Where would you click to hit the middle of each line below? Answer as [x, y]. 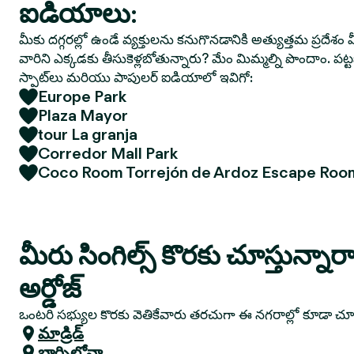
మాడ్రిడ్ [61, 333]
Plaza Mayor [83, 115]
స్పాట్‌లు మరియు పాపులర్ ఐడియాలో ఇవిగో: [136, 77]
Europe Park [82, 96]
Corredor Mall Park [108, 153]
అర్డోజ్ [50, 288]
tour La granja [88, 134]
